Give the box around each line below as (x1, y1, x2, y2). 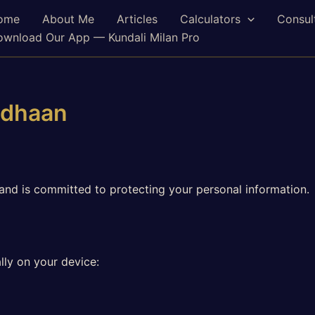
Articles (117, 12, 157, 26)
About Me (42, 12, 94, 26)
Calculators (180, 12, 240, 26)
